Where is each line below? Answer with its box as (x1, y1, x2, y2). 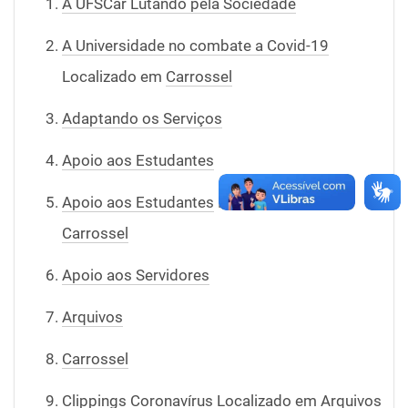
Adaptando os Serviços (62, 109, 222, 127)
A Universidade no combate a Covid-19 (62, 36, 329, 55)
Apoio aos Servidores (62, 266, 209, 284)
